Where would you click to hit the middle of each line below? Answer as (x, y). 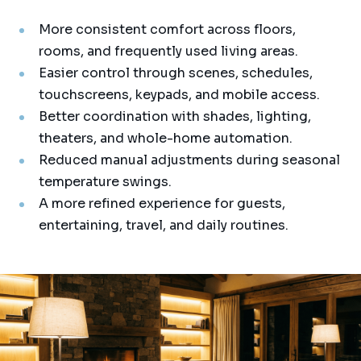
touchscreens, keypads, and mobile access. (179, 95)
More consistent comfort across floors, (167, 29)
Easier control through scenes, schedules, (176, 73)
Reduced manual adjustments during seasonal (189, 160)
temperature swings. (105, 182)
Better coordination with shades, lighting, (175, 116)
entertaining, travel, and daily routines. (164, 225)
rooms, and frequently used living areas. (168, 51)
